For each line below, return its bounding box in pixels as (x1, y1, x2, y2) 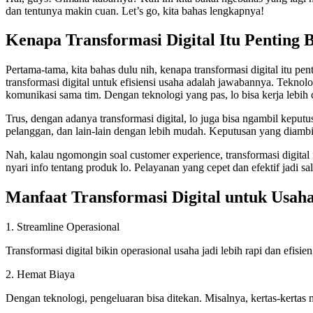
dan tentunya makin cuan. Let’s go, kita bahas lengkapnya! (6, 4, 264, 17)
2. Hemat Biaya (6, 268, 75, 281)
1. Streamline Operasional (6, 221, 119, 233)
